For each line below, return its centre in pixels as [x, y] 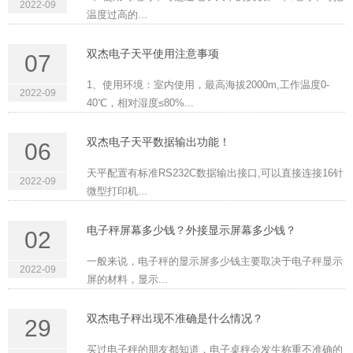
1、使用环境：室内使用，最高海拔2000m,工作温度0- [208, 85]
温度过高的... [117, 15]
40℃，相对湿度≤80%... [140, 103]
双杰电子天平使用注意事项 [153, 54]
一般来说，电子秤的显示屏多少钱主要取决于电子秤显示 [215, 262]
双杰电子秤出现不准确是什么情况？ [175, 319]
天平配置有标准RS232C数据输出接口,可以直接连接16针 [215, 173]
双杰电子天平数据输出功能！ [158, 142]
